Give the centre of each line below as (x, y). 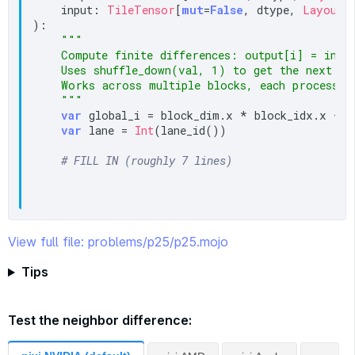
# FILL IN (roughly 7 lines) (147, 160)
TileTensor (141, 10)
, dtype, (273, 10)
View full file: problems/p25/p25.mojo (118, 242)
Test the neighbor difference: (100, 321)
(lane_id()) (191, 130)
